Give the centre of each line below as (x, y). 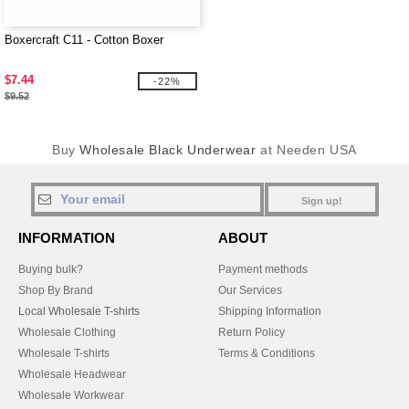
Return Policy (252, 332)
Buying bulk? (51, 269)
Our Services (250, 290)
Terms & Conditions (267, 353)
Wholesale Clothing (67, 332)
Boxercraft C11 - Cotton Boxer (84, 40)
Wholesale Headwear (72, 374)
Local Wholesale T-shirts (79, 311)
